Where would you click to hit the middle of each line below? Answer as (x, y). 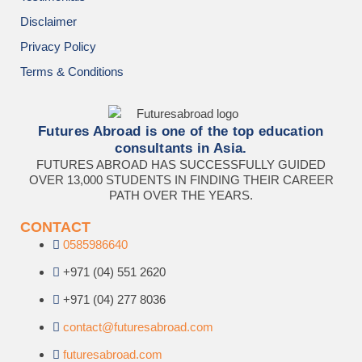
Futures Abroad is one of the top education (181, 131)
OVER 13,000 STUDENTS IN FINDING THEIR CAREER (181, 180)
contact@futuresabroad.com (138, 327)
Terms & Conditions (72, 72)
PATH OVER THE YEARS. (181, 196)
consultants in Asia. (181, 148)
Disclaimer (48, 22)
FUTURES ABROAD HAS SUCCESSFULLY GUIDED (181, 165)
